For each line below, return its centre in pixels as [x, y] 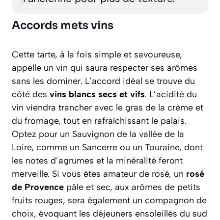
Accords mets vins [63, 25]
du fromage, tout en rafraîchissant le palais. [99, 121]
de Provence [38, 187]
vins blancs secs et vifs [97, 94]
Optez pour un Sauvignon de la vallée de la [98, 134]
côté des [31, 94]
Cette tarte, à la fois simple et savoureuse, [97, 54]
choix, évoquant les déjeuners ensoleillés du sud [110, 213]
